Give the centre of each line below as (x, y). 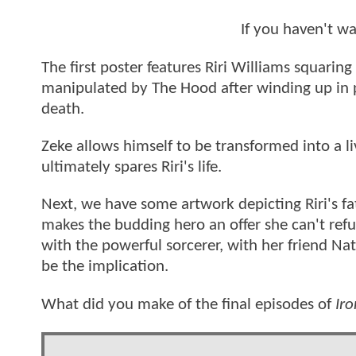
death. (63, 109)
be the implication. (105, 267)
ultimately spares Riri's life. (132, 168)
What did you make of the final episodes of (188, 304)
